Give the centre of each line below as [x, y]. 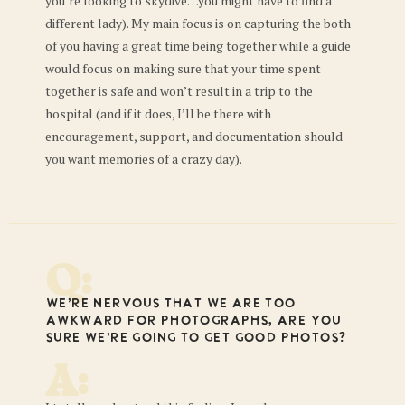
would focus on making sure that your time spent [183, 68]
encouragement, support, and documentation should [194, 136]
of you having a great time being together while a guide [198, 45]
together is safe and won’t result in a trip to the [179, 90]
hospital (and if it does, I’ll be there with [158, 113]
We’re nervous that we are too [170, 304]
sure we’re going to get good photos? [196, 338]
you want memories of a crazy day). [144, 158]
